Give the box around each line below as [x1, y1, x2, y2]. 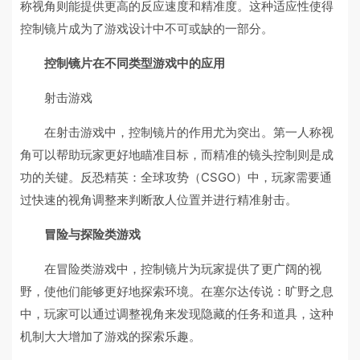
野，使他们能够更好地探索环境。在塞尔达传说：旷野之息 [20, 284, 333, 299]
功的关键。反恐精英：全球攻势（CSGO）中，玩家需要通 [20, 170, 332, 185]
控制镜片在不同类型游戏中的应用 [44, 55, 225, 71]
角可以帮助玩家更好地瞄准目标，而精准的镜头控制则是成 [20, 147, 333, 162]
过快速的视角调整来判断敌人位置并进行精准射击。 [20, 192, 297, 207]
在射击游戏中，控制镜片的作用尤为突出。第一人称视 [44, 125, 333, 140]
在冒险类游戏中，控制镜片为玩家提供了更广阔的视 [44, 261, 321, 276]
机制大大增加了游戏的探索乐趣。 [20, 329, 201, 344]
